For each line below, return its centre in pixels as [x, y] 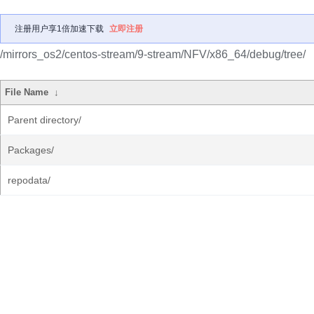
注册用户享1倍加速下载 [59, 29]
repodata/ [29, 180]
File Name [27, 92]
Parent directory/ [45, 120]
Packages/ [31, 150]
